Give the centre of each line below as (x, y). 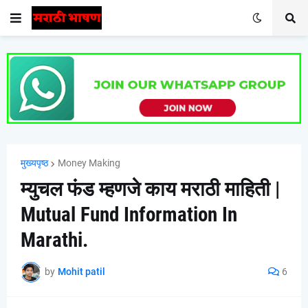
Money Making (89, 163)
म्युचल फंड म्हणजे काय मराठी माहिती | (150, 189)
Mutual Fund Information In (129, 214)
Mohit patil (81, 272)
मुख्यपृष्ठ (34, 163)
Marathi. (54, 240)
